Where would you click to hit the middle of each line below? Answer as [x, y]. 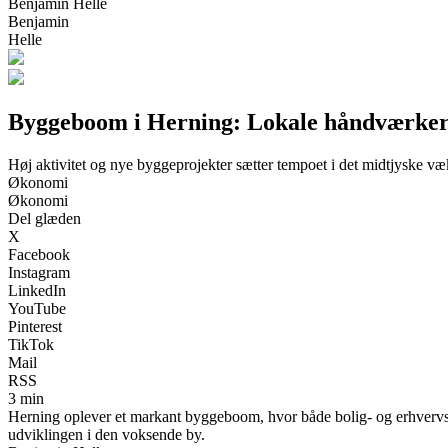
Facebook [39, 254]
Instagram [39, 272]
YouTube [37, 308]
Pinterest [35, 326]
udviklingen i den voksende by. [106, 434]
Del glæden [44, 218]
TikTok [31, 344]
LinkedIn [37, 290]
